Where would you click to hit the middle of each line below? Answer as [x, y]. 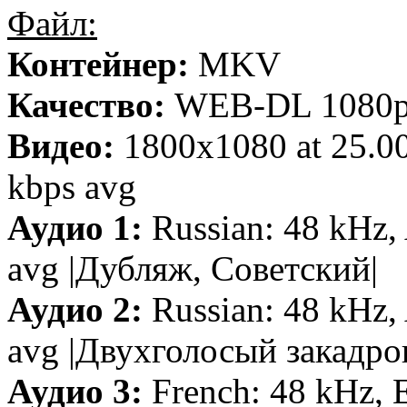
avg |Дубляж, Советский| [193, 268]
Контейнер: [103, 64]
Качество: [91, 104]
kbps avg [72, 186]
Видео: [65, 145]
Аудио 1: [75, 227]
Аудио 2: [75, 309]
